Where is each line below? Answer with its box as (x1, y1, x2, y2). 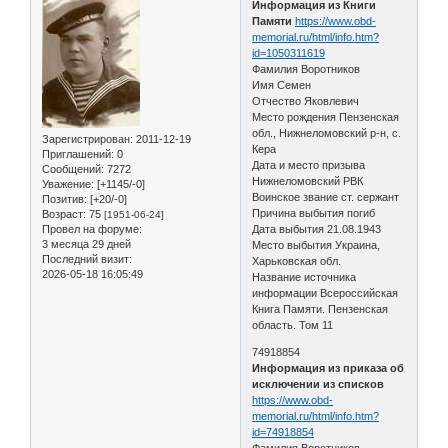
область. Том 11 (252, 318, 334, 331)
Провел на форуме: (42, 222, 142, 235)
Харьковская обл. (252, 254, 342, 267)
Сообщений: (42, 162, 104, 175)
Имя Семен (252, 78, 312, 91)
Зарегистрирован (42, 132, 130, 145)
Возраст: (42, 207, 86, 220)
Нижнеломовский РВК (252, 174, 364, 187)
